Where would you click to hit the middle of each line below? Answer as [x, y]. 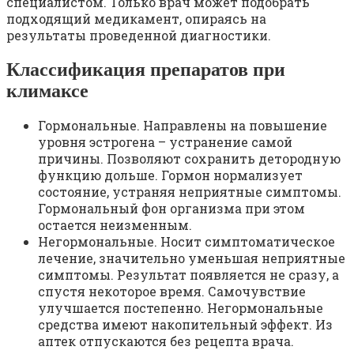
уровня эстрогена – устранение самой [165, 142]
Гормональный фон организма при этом [171, 209]
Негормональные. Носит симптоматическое [186, 242]
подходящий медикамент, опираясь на [136, 18]
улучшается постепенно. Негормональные [181, 308]
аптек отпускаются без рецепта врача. [166, 341]
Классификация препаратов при [146, 69]
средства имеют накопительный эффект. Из [185, 325]
